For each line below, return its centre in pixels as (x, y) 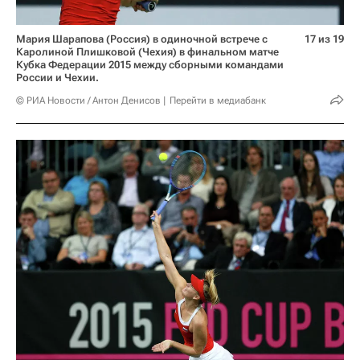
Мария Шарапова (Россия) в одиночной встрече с (142, 39)
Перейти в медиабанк (218, 100)
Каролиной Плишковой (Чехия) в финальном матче (147, 51)
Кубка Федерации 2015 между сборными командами (150, 64)
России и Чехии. (57, 77)
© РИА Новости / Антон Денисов (88, 100)
